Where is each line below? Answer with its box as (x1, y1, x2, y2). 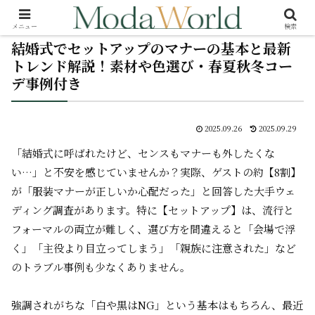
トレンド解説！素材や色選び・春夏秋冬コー (11, 56, 292, 76)
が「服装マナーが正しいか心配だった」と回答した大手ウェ (11, 184, 295, 198)
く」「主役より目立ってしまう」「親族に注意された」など (11, 240, 296, 255)
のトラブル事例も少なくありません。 (11, 259, 191, 274)
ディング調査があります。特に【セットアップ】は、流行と (11, 202, 294, 217)
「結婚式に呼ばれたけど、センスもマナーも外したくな (11, 146, 275, 160)
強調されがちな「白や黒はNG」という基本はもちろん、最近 (11, 297, 303, 312)
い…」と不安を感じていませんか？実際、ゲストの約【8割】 (11, 165, 301, 179)
